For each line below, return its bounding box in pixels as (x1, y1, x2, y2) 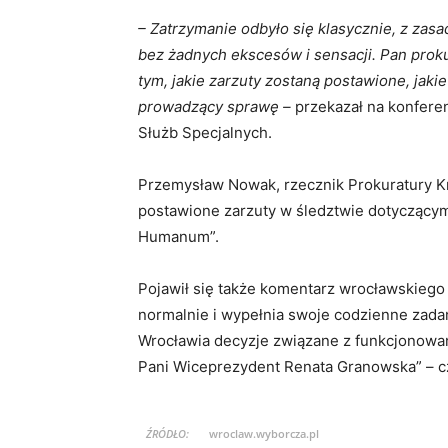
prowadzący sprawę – (138, 96, 291, 116)
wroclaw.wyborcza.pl (209, 425, 319, 441)
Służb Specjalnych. (138, 122, 272, 142)
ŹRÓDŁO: (146, 425, 189, 441)
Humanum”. (138, 226, 219, 246)
